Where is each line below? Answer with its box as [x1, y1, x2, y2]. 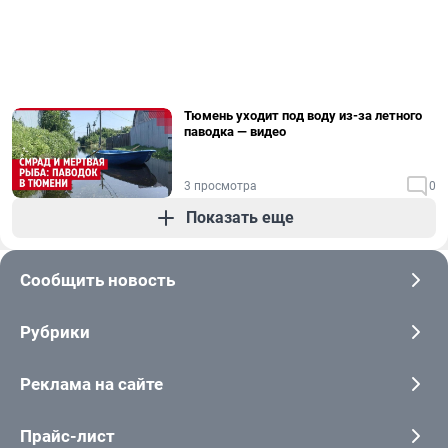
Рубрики [20, 322, 90, 342]
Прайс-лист [20, 426, 115, 446]
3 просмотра [184, 179, 257, 193]
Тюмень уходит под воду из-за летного [184, 108, 422, 123]
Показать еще [186, 208, 294, 227]
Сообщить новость [20, 270, 175, 290]
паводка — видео [184, 124, 286, 139]
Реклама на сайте [20, 374, 163, 394]
